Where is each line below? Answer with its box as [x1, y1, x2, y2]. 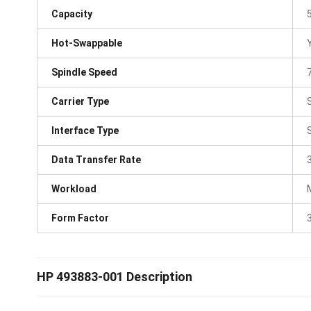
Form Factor [51, 212, 109, 224]
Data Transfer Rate [51, 153, 141, 165]
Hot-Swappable [51, 37, 122, 49]
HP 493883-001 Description [37, 269, 192, 284]
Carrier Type [51, 95, 109, 107]
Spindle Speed [51, 66, 117, 78]
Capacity [51, 8, 92, 19]
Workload [51, 183, 96, 194]
